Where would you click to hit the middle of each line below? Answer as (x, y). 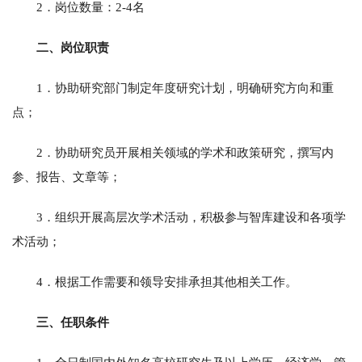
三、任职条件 (73, 322)
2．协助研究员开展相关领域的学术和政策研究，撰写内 (185, 152)
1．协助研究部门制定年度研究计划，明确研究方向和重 (185, 88)
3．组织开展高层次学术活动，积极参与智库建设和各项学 (191, 217)
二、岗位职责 (73, 47)
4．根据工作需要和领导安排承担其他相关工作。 (167, 282)
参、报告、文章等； (67, 177)
